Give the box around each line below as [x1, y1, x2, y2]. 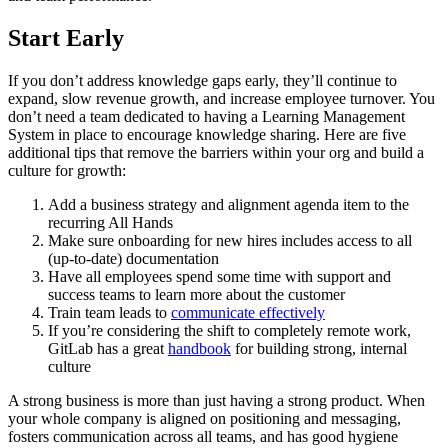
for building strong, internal [231, 339, 407, 357]
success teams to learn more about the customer [48, 285, 345, 303]
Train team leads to [48, 303, 171, 321]
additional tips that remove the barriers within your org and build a [8, 143, 424, 161]
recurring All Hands [48, 213, 173, 231]
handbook [168, 339, 231, 357]
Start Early [8, 24, 124, 51]
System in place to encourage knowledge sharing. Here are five [8, 125, 406, 143]
